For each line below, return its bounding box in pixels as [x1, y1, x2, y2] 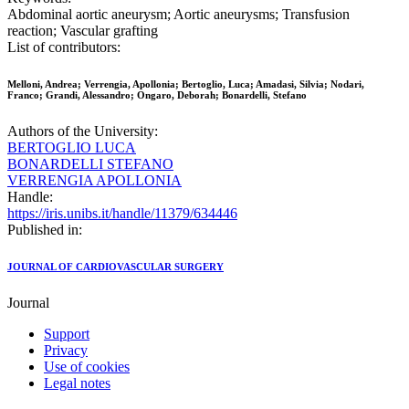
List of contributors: [7, 39, 121, 56]
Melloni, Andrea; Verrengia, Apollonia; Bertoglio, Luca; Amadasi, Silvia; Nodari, [7, 79, 364, 90]
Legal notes [44, 375, 110, 392]
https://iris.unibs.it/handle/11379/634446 [7, 205, 237, 222]
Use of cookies [44, 359, 130, 375]
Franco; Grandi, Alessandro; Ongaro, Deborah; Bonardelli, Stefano [7, 89, 307, 101]
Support [44, 326, 89, 342]
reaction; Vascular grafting [7, 23, 158, 39]
